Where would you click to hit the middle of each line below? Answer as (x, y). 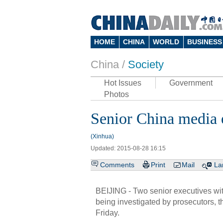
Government (191, 83)
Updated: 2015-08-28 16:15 (128, 148)
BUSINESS (205, 42)
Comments (117, 165)
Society (146, 64)
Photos (116, 94)
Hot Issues (123, 83)
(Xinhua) (102, 136)
